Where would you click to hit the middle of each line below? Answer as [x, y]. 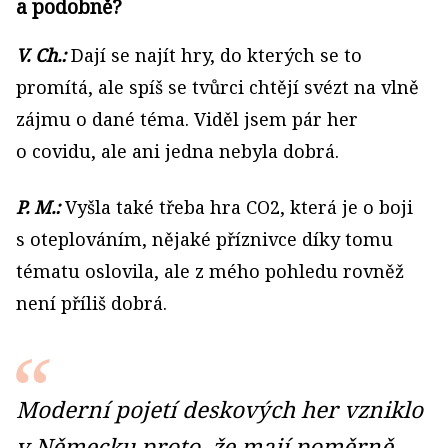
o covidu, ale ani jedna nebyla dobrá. [177, 151]
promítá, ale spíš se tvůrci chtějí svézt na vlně [217, 87]
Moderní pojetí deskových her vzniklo [219, 410]
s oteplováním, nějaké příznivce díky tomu [204, 239]
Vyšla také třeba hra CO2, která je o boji [236, 207]
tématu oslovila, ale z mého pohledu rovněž [210, 271]
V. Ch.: [41, 55]
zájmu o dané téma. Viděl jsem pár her [187, 119]
